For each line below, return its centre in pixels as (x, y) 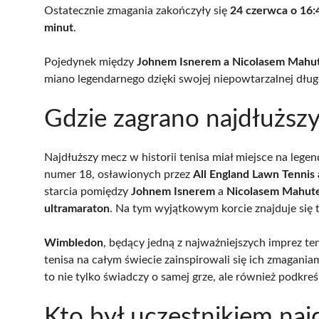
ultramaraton (77, 208)
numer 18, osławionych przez (119, 174)
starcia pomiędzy (88, 191)
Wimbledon (74, 242)
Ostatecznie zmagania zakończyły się (137, 10)
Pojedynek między (90, 62)
